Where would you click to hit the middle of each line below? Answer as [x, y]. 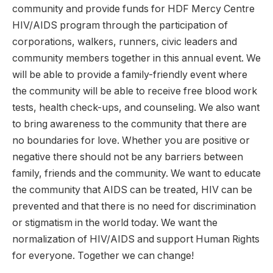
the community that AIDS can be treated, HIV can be [132, 190]
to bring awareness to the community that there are [129, 124]
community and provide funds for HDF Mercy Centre [133, 9]
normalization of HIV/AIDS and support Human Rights [136, 239]
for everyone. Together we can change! [103, 255]
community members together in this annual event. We [136, 58]
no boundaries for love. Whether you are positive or [131, 140]
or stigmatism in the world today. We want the [115, 222]
